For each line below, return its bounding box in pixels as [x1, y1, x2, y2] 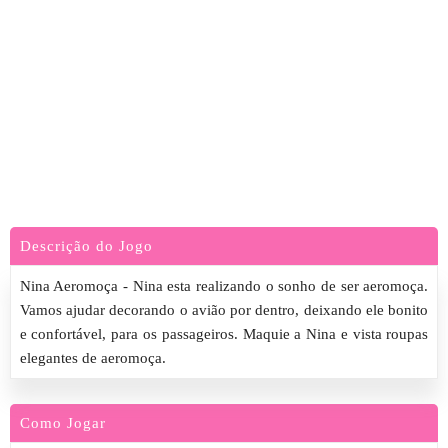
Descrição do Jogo [20, 238, 153, 254]
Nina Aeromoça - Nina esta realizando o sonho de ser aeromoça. [19, 278, 429, 294]
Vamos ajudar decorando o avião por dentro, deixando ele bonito [19, 302, 429, 318]
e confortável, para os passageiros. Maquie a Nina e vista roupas [19, 326, 429, 342]
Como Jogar [20, 415, 106, 431]
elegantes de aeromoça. [19, 350, 166, 366]
